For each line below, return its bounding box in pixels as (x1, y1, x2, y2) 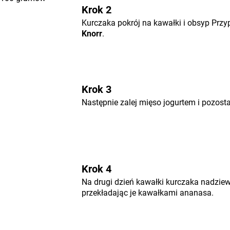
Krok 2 (81, 4, 111, 16)
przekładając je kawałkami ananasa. (81, 188, 214, 198)
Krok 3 (81, 83, 111, 95)
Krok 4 (81, 163, 111, 175)
